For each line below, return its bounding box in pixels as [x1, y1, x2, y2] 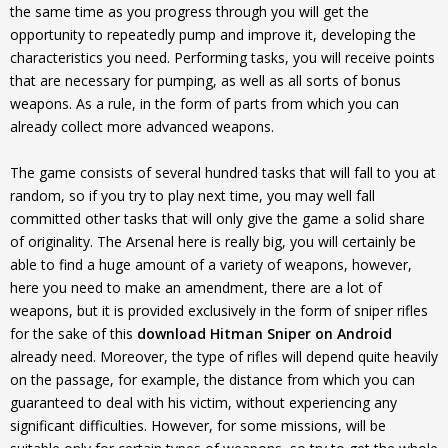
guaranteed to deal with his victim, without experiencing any [10, 393, 397, 412]
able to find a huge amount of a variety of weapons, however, [10, 255, 412, 274]
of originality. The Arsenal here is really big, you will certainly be [10, 232, 416, 251]
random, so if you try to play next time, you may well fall [10, 186, 375, 205]
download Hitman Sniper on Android [137, 324, 392, 343]
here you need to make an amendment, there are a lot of [10, 278, 382, 297]
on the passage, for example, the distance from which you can [10, 370, 415, 389]
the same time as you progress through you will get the [10, 2, 369, 21]
